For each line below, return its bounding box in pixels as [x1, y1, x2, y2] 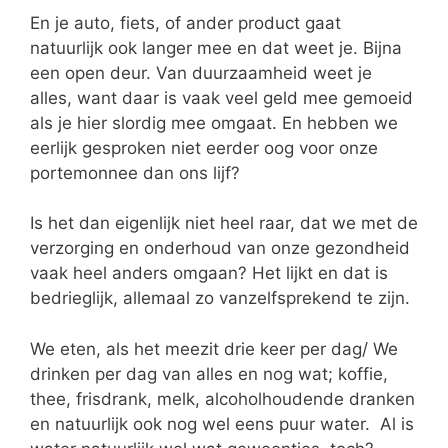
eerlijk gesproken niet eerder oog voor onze [30, 137, 378, 158]
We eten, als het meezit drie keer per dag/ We [30, 338, 398, 359]
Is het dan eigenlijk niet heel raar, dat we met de [30, 213, 418, 234]
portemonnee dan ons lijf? [30, 162, 240, 183]
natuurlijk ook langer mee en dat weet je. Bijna [30, 37, 402, 58]
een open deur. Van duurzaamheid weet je [30, 62, 372, 83]
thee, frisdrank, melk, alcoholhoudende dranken [30, 388, 415, 409]
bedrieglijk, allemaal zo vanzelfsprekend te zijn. [30, 288, 410, 309]
